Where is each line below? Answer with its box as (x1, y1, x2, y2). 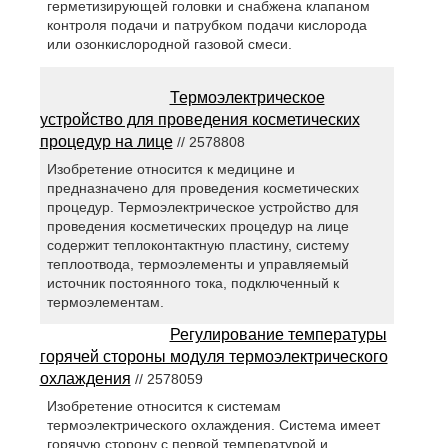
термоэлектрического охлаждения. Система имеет (46, 416, 380, 433)
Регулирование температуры (169, 325, 387, 343)
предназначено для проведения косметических (46, 179, 359, 196)
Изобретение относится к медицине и (46, 160, 295, 177)
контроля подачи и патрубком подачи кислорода (46, 17, 367, 34)
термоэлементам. (46, 293, 164, 310)
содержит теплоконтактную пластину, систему (46, 236, 349, 253)
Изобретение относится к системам (46, 397, 281, 414)
